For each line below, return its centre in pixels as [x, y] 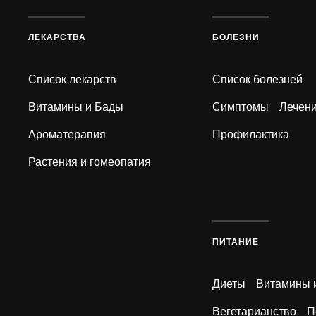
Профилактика [250, 135]
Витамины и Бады [76, 107]
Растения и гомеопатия [90, 162]
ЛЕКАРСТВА [57, 38]
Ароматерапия [67, 135]
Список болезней [257, 80]
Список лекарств [72, 80]
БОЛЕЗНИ [236, 38]
